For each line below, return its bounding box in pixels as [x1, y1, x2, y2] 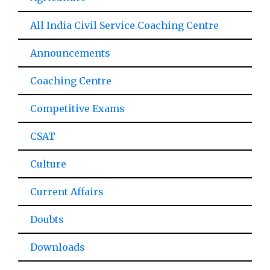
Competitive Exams [30, 102, 125, 115]
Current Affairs [30, 186, 104, 198]
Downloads [30, 241, 85, 253]
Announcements [30, 47, 110, 59]
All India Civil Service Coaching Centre [30, 19, 219, 31]
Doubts [30, 213, 64, 225]
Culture [30, 158, 66, 170]
